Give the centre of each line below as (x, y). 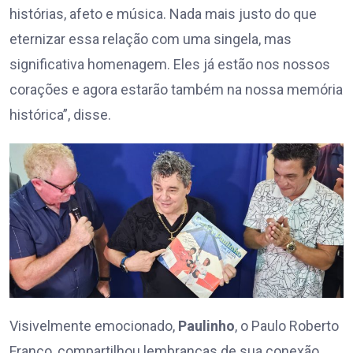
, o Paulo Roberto (287, 326)
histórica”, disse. (60, 115)
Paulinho (206, 326)
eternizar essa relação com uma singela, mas (150, 39)
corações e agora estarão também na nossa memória (176, 90)
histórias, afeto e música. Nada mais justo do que (163, 14)
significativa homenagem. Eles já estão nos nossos (170, 65)
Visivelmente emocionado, (94, 326)
